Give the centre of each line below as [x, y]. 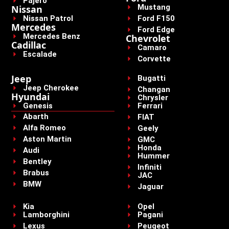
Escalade [40, 54]
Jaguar [150, 187]
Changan [154, 90]
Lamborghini [46, 214]
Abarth [36, 117]
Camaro [152, 47]
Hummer [153, 156]
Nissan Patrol [48, 18]
